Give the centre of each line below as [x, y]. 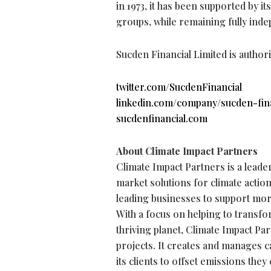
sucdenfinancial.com [162, 119]
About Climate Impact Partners [187, 151]
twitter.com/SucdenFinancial [179, 87]
